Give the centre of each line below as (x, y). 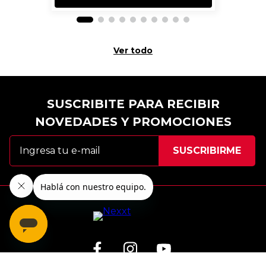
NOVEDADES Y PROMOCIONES (133, 122)
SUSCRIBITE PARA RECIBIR (133, 104)
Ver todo (133, 51)
